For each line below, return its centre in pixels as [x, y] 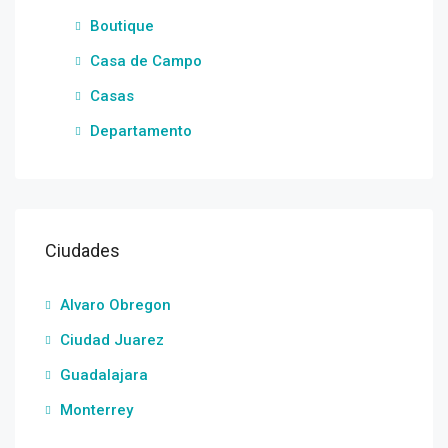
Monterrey [96, 410]
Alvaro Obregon [115, 305]
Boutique [122, 26]
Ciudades [82, 250]
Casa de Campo [146, 61]
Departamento [141, 131]
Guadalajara [104, 375]
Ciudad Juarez [112, 340]
